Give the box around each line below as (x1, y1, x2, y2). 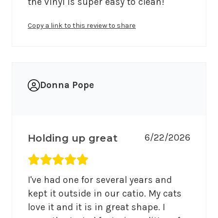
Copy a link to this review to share (28, 21, 136, 30)
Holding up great (28, 132, 118, 145)
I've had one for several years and (28, 174, 172, 186)
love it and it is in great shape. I (28, 201, 165, 213)
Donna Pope (40, 79, 94, 91)
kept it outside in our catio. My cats (28, 188, 182, 200)
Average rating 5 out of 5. (28, 154, 138, 166)
